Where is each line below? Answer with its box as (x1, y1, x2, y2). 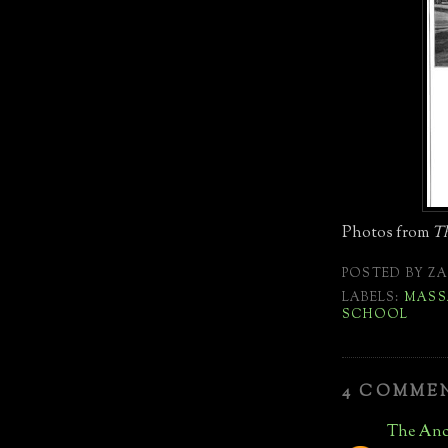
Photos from (342, 221, 432, 245)
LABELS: (342, 288, 404, 307)
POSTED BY (342, 264, 429, 283)
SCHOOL (342, 305, 409, 324)
